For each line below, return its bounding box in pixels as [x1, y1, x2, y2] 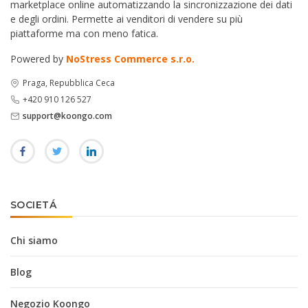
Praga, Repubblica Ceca [23, 76, 115, 89]
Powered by [10, 52, 66, 65]
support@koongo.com [23, 110, 112, 122]
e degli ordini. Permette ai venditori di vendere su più [10, 12, 243, 25]
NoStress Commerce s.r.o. [66, 52, 195, 65]
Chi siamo [10, 234, 58, 247]
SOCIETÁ [10, 199, 56, 212]
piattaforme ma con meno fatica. [10, 26, 158, 40]
